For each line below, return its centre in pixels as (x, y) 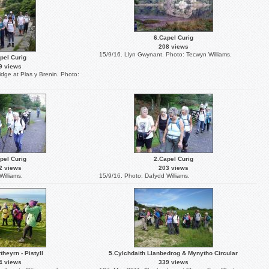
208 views (173, 47)
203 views (173, 168)
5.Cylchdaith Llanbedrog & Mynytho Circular (173, 253)
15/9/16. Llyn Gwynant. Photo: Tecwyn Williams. (165, 54)
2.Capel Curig (173, 159)
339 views (173, 262)
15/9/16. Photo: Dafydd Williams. (144, 176)
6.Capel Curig (173, 38)
